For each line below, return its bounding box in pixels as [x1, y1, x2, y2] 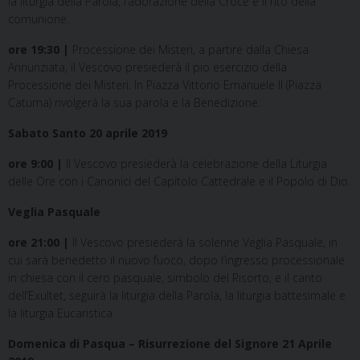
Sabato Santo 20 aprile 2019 [8, 125, 167, 141]
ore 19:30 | [8, 42, 69, 58]
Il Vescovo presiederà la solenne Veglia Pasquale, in [69, 235, 337, 251]
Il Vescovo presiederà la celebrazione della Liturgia [66, 156, 327, 172]
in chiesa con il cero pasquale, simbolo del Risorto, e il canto [8, 270, 322, 286]
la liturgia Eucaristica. [8, 305, 115, 321]
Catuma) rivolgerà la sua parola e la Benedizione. [8, 95, 260, 111]
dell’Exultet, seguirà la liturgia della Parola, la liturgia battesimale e [8, 288, 346, 304]
